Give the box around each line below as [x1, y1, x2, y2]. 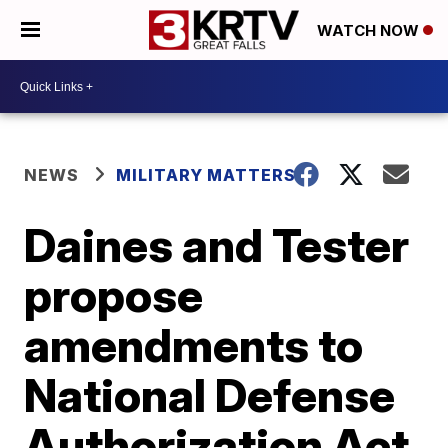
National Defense [24, 367, 396, 423]
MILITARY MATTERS [116, 165, 297, 185]
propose [24, 267, 204, 323]
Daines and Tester [24, 217, 410, 273]
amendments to [24, 317, 364, 373]
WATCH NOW [317, 21, 423, 41]
